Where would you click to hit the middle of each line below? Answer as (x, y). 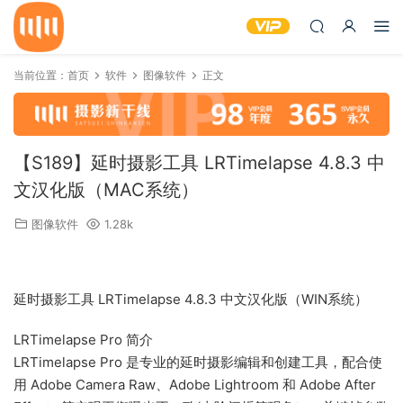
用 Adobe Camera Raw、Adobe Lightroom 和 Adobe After (195, 385)
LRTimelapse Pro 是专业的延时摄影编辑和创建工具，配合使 (198, 363)
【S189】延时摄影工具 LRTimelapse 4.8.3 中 (199, 163)
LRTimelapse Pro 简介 (83, 340)
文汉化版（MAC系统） (106, 190)
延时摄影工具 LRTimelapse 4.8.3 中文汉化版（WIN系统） (191, 300)
